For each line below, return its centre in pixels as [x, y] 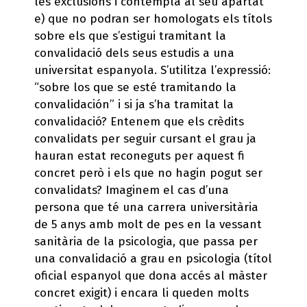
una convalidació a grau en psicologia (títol [153, 258]
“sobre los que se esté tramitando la [135, 87]
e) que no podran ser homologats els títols [153, 19]
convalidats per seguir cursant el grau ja [145, 138]
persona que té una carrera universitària [146, 207]
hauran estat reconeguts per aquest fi [139, 156]
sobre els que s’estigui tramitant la [130, 36]
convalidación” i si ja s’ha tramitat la [134, 104]
